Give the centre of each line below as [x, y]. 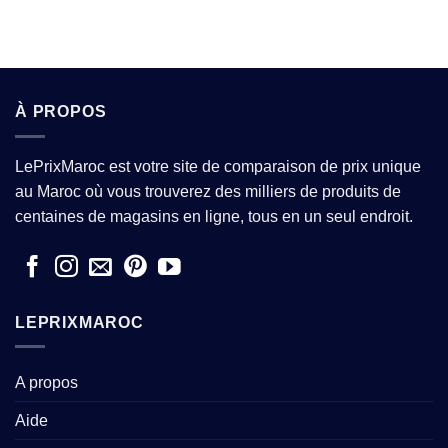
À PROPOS [61, 112]
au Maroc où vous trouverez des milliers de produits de [208, 191]
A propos [46, 383]
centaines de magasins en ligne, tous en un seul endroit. [214, 216]
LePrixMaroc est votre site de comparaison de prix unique [218, 166]
